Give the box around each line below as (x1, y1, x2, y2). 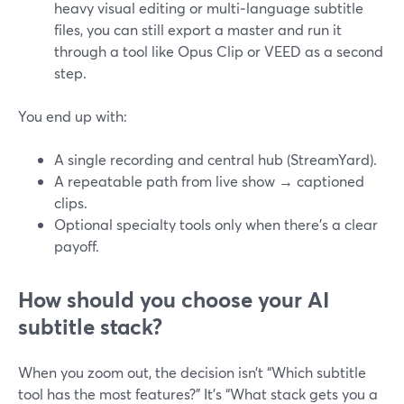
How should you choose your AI (18, 285, 329, 314)
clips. (54, 193, 87, 212)
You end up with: (18, 106, 127, 125)
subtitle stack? (18, 312, 162, 341)
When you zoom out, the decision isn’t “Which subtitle (18, 363, 366, 381)
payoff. (54, 236, 99, 255)
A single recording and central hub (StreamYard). (54, 150, 377, 169)
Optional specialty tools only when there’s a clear (54, 215, 378, 234)
